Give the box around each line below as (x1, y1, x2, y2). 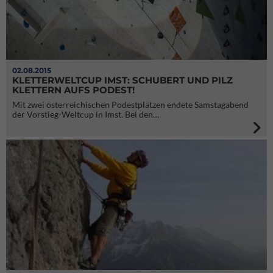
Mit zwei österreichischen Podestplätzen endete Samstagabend (12, 99, 249, 110)
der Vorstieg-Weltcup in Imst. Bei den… (12, 109, 159, 119)
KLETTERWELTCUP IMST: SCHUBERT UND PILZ (12, 74, 233, 86)
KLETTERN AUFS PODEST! (12, 84, 135, 96)
